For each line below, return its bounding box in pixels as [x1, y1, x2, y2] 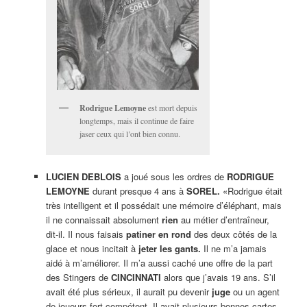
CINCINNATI [110, 271, 161, 284]
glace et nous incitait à [45, 242, 138, 256]
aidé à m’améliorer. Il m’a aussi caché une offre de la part [45, 256, 273, 270]
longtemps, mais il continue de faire [79, 115, 194, 127]
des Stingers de [45, 271, 111, 284]
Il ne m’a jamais [200, 242, 267, 256]
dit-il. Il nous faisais [45, 228, 126, 241]
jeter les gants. [138, 242, 201, 256]
